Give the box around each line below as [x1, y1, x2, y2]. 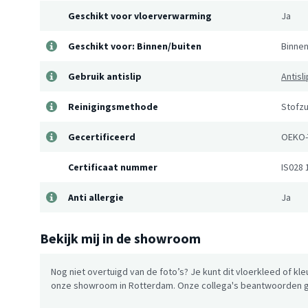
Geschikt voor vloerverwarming [68, 10, 212, 23]
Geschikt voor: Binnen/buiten [68, 40, 201, 53]
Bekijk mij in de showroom [40, 230, 201, 247]
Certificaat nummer [68, 161, 157, 174]
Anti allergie [68, 191, 124, 204]
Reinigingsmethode [68, 100, 158, 113]
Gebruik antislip [68, 70, 142, 83]
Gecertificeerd [68, 131, 135, 144]
